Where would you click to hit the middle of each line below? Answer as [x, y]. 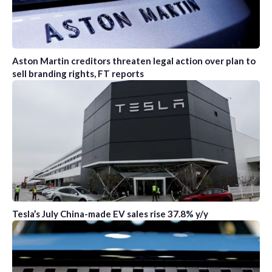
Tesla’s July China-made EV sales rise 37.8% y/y [110, 214]
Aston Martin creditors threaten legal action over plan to [134, 61]
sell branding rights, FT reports [78, 74]
